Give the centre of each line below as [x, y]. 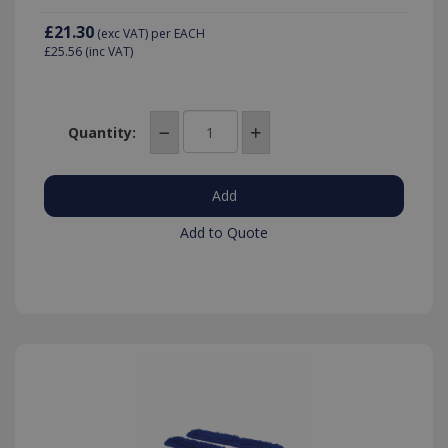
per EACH [178, 34]
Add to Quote [224, 233]
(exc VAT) [122, 34]
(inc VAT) [107, 52]
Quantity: [101, 132]
